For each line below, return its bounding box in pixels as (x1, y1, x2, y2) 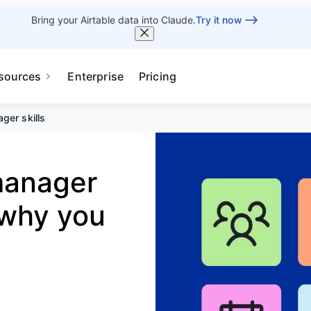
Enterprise (67, 69, 124, 83)
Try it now (196, 14, 242, 26)
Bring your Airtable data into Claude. (31, 14, 196, 26)
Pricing (139, 69, 177, 83)
